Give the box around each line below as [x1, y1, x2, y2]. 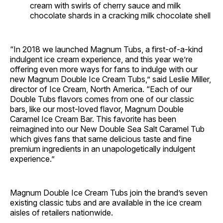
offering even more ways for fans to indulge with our [10, 64, 198, 74]
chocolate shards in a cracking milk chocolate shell [30, 10, 211, 20]
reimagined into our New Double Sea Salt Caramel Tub [10, 124, 205, 134]
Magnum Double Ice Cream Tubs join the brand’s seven [10, 188, 208, 198]
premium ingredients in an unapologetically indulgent [10, 144, 195, 154]
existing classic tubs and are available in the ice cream [10, 198, 202, 208]
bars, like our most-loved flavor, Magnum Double [10, 104, 184, 114]
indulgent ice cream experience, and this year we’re [10, 54, 193, 64]
